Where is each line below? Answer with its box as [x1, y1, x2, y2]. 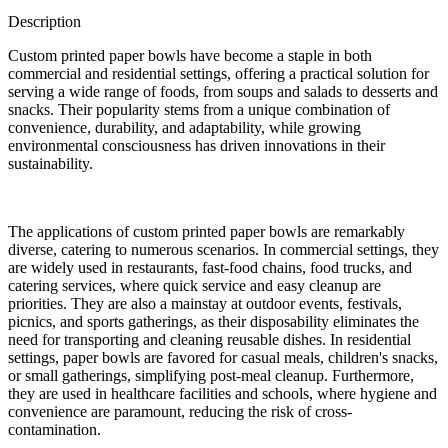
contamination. [8, 420, 101, 438]
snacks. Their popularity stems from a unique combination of [8, 100, 390, 118]
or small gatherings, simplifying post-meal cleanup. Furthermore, [8, 366, 414, 384]
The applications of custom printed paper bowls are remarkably [8, 222, 405, 240]
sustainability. [8, 154, 93, 172]
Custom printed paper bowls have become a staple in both [8, 46, 372, 64]
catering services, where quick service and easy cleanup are [8, 276, 381, 294]
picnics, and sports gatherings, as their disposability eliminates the [8, 312, 419, 330]
